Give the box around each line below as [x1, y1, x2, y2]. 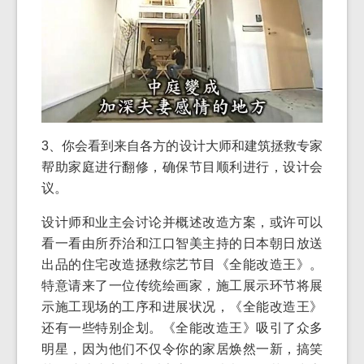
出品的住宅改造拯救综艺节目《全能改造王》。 [41, 258, 323, 272]
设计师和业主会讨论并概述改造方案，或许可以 [41, 215, 323, 230]
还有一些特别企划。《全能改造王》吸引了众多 [41, 321, 323, 336]
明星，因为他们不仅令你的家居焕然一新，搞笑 [41, 342, 323, 357]
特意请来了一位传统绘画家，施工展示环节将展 [41, 279, 323, 293]
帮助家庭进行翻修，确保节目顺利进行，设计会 [41, 160, 323, 175]
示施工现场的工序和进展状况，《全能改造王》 [41, 300, 323, 314]
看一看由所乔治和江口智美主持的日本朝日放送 [41, 236, 323, 251]
